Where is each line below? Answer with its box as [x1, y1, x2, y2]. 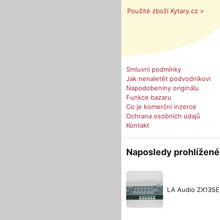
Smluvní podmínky [126, 65, 181, 73]
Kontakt [126, 121, 149, 129]
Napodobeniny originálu [126, 84, 199, 92]
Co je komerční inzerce [126, 103, 196, 110]
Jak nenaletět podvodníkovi [126, 75, 211, 82]
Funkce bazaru [126, 93, 171, 101]
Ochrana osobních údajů [126, 112, 200, 120]
